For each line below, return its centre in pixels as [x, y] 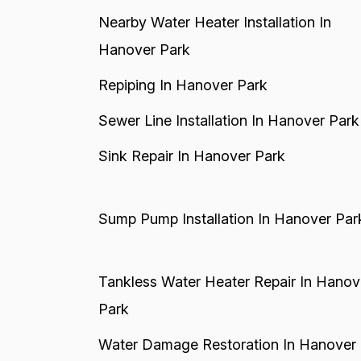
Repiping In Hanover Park [183, 85]
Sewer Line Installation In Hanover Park [228, 120]
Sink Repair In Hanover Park [191, 156]
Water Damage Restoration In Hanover [227, 344]
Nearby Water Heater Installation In [214, 22]
